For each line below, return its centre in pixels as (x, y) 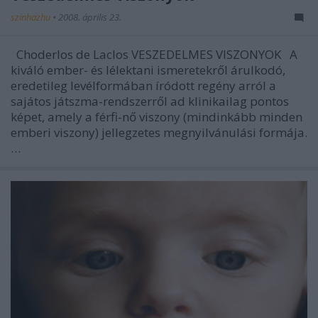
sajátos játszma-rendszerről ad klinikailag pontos (150, 101)
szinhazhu (32, 17)
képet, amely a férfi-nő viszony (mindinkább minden (157, 117)
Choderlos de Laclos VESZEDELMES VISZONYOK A (154, 54)
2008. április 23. (90, 17)
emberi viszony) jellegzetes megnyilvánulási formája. (159, 132)
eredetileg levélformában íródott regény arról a (143, 86)
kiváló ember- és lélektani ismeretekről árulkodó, (148, 70)
